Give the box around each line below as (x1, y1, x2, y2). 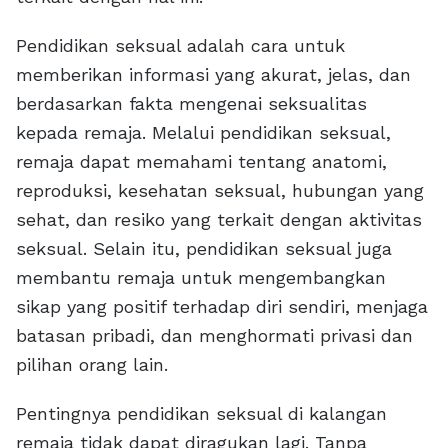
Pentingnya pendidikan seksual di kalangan (16, 403, 387, 424)
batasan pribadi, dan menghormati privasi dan (16, 325, 413, 346)
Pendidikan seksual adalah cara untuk (16, 35, 345, 56)
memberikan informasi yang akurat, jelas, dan (16, 64, 411, 85)
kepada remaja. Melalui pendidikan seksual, (16, 122, 391, 143)
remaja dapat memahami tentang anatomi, (16, 151, 387, 172)
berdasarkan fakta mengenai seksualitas (16, 93, 367, 114)
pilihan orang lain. (16, 354, 168, 375)
